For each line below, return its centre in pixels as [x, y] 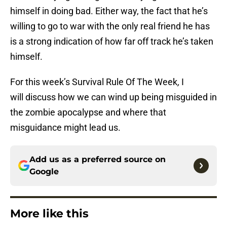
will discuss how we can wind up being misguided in [113, 97]
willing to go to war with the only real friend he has [110, 26]
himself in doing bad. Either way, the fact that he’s [109, 11]
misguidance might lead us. [65, 128]
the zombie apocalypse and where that [88, 112]
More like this [49, 214]
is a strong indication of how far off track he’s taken [112, 42]
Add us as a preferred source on [98, 160]
